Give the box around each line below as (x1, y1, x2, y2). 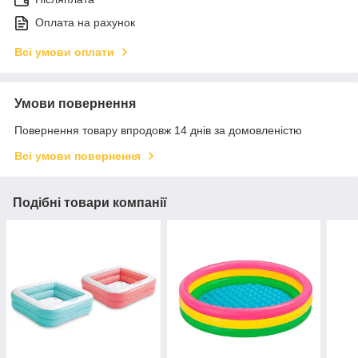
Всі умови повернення (14, 149, 141, 163)
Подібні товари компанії (13, 196, 167, 210)
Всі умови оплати (14, 46, 114, 59)
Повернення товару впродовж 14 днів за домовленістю (14, 124, 302, 137)
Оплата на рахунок (35, 16, 135, 30)
